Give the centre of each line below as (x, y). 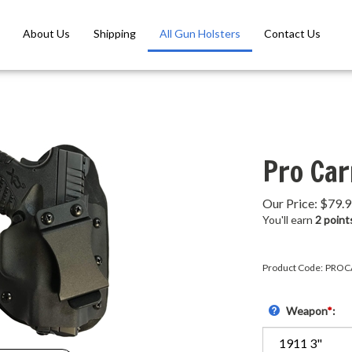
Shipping (114, 34)
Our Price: (290, 203)
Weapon (306, 311)
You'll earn (289, 220)
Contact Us (292, 34)
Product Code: (293, 268)
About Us (46, 34)
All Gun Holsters (200, 34)
